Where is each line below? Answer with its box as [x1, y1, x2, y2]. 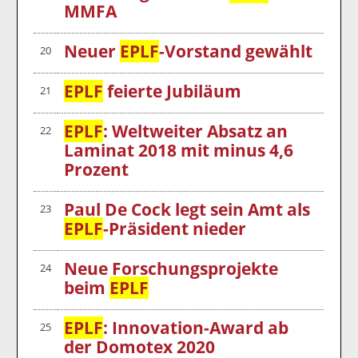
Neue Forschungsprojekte [64, 257, 279, 280]
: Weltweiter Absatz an [103, 119, 288, 142]
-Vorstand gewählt [159, 39, 313, 62]
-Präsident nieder [103, 217, 247, 240]
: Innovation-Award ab [103, 316, 289, 339]
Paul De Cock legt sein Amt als [64, 197, 311, 221]
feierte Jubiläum [103, 79, 242, 102]
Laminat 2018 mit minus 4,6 [64, 138, 294, 161]
